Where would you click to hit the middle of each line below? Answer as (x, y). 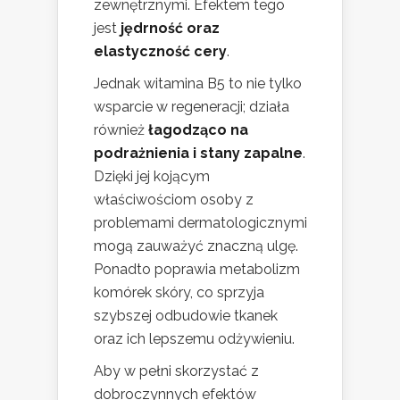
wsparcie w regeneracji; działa (192, 107)
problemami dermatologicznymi (200, 223)
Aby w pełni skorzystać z (176, 371)
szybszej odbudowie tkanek (186, 316)
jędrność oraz (170, 29)
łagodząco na (198, 130)
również (121, 130)
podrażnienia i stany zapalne (198, 154)
